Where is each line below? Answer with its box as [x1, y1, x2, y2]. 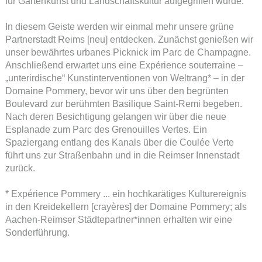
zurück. [5, 163, 35, 173]
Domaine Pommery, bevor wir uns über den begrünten [5, 85, 229, 96]
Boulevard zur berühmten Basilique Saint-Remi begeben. [5, 98, 242, 109]
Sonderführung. [5, 227, 70, 237]
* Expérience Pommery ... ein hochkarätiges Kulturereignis [5, 188, 246, 199]
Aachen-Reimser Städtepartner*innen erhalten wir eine [5, 214, 232, 225]
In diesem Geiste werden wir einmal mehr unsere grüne [5, 21, 234, 32]
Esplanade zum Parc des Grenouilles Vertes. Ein [5, 124, 207, 135]
